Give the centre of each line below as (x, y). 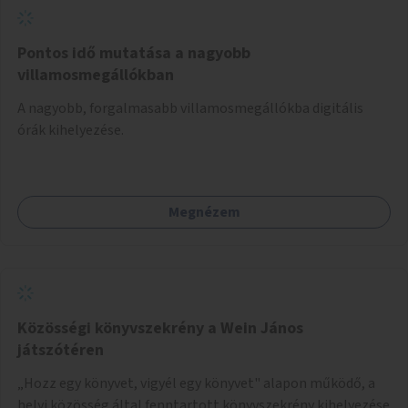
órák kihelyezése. (71, 130)
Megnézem (204, 212)
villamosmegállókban (96, 75)
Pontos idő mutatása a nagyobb (134, 53)
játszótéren (61, 350)
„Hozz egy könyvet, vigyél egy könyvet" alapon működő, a (196, 383)
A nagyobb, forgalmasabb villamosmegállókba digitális (190, 108)
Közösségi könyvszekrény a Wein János (160, 328)
